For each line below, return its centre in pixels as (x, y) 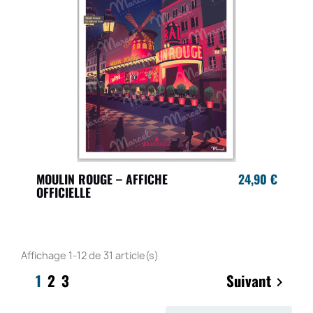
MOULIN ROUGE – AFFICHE (102, 179)
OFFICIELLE (63, 192)
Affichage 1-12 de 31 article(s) (90, 255)
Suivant (249, 280)
